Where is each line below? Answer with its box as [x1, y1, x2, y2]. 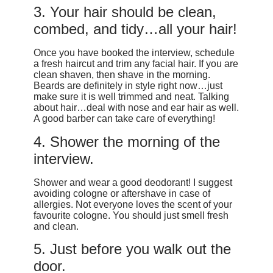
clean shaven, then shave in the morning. [33, 69, 210, 80]
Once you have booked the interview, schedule [33, 48, 235, 58]
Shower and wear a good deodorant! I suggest [33, 177, 232, 188]
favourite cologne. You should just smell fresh [33, 210, 229, 221]
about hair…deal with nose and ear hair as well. [33, 102, 239, 113]
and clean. [33, 221, 79, 232]
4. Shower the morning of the [33, 133, 220, 150]
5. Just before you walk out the [33, 240, 231, 257]
